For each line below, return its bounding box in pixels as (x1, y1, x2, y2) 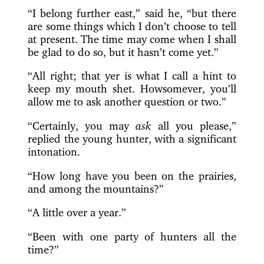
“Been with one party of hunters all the (28, 230, 236, 243)
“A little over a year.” (28, 206, 127, 219)
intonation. (28, 145, 81, 159)
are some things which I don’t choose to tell (28, 19, 236, 32)
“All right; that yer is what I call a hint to (28, 69, 236, 82)
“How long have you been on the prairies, (28, 169, 236, 182)
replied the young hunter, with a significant (28, 132, 236, 146)
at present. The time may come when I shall (28, 32, 236, 45)
